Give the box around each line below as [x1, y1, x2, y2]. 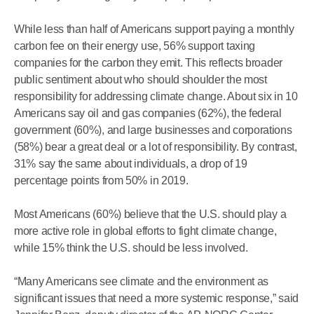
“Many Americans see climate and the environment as [14, 275, 269, 287]
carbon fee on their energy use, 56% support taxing [14, 40, 256, 52]
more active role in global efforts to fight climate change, [14, 225, 277, 237]
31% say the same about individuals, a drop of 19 [14, 158, 247, 170]
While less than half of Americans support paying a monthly [14, 23, 294, 35]
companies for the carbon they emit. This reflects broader [14, 57, 282, 69]
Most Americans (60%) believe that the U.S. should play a [14, 208, 287, 220]
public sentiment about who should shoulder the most [14, 74, 267, 86]
